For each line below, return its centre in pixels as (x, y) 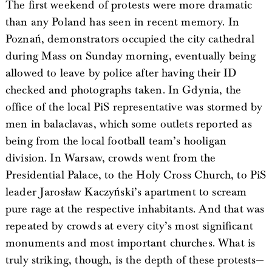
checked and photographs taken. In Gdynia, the (123, 90)
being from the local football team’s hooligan (116, 141)
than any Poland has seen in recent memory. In (122, 22)
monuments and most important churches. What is (130, 243)
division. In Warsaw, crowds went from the (110, 158)
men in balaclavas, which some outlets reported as (128, 124)
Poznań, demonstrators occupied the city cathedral (130, 39)
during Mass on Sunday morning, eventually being (131, 56)
